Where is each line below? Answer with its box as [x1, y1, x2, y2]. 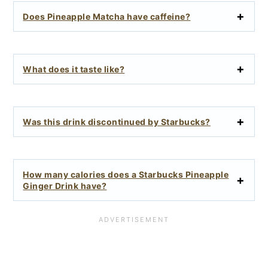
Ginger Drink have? [23, 180, 107, 191]
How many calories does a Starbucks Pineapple [23, 169, 229, 179]
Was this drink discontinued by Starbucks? [23, 116, 211, 127]
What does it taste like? [23, 63, 125, 74]
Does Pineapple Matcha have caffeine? [23, 11, 191, 22]
